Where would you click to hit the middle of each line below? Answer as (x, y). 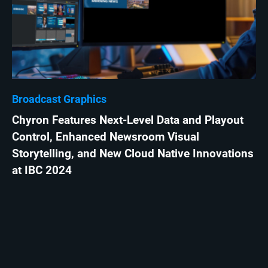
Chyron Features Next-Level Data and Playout (128, 121)
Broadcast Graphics (59, 99)
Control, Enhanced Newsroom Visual (106, 137)
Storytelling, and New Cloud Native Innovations (133, 154)
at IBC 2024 (42, 171)
